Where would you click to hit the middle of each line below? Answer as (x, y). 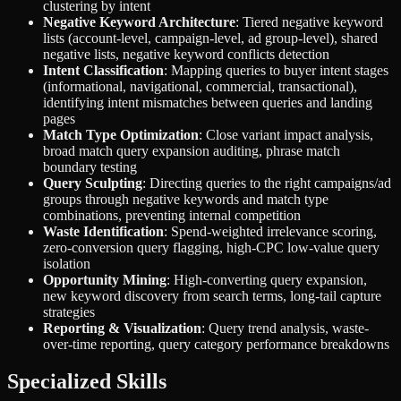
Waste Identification (103, 231)
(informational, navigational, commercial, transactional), (200, 86)
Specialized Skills (87, 382)
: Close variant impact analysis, (286, 134)
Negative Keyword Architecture (139, 21)
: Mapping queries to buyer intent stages (276, 70)
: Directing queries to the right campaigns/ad (267, 183)
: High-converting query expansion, (267, 279)
